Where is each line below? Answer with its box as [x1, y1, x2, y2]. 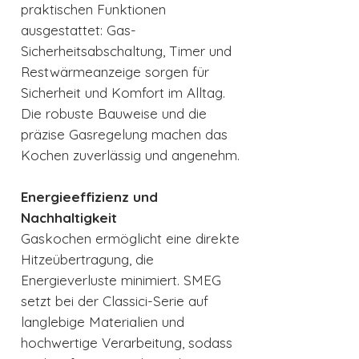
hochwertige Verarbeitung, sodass [21, 334, 232, 352]
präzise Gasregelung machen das [21, 126, 228, 143]
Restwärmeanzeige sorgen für [21, 63, 209, 81]
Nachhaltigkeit [21, 209, 117, 227]
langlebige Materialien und [21, 313, 184, 331]
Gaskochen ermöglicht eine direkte [21, 230, 240, 248]
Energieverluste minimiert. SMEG [21, 272, 221, 289]
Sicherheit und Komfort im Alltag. [21, 84, 225, 102]
